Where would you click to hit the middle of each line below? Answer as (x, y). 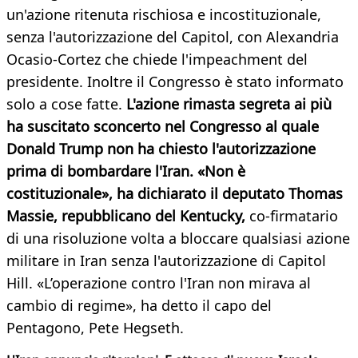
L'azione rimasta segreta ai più (229, 104)
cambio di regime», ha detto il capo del (139, 306)
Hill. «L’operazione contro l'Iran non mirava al (159, 283)
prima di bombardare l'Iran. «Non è (126, 171)
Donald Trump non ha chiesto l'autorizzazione (161, 149)
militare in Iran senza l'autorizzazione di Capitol (166, 261)
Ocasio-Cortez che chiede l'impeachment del (157, 60)
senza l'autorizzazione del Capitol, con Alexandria (173, 37)
